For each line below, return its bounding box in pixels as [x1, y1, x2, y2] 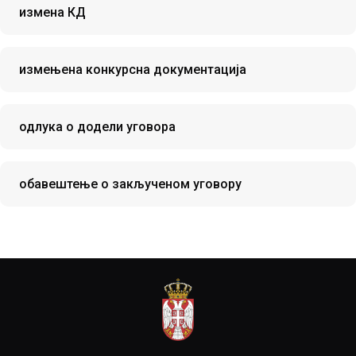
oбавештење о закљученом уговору [19, 176, 242, 192]
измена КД [19, 5, 86, 20]
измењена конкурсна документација [19, 62, 246, 77]
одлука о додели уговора [19, 119, 176, 134]
